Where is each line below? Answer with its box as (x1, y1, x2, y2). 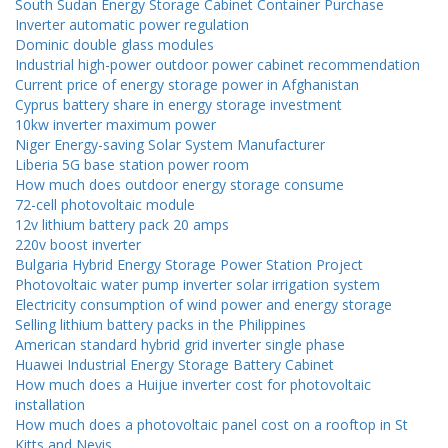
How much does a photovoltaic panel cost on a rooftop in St (15, 415, 408, 435)
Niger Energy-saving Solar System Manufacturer (15, 135, 325, 155)
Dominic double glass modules (15, 35, 214, 55)
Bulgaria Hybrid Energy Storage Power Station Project (15, 255, 363, 275)
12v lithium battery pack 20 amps (15, 215, 229, 235)
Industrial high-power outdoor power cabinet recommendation (15, 55, 420, 75)
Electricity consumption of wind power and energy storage (15, 295, 392, 315)
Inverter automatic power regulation (15, 15, 249, 35)
